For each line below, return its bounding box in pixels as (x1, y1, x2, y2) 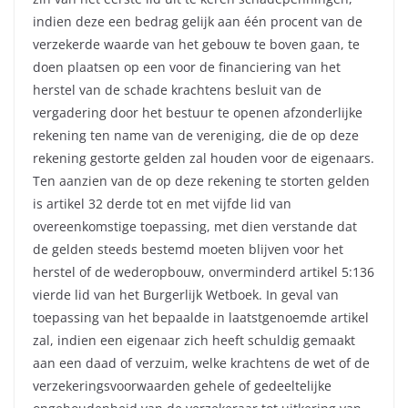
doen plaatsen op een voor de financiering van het (33, 58, 341, 76)
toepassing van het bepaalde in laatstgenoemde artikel (33, 309, 369, 327)
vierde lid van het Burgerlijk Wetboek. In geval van (33, 286, 339, 304)
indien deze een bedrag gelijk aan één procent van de (33, 13, 362, 31)
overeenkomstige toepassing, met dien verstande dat (33, 218, 357, 236)
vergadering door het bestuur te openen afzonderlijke (33, 104, 362, 122)
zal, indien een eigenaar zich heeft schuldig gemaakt (33, 331, 355, 350)
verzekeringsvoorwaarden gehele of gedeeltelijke (33, 377, 331, 395)
